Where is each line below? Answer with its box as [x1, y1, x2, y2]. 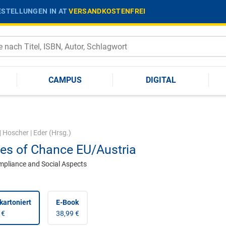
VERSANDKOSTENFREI [69, 7, 146, 15]
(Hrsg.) [47, 129, 71, 137]
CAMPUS [48, 75, 82, 85]
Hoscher [2, 129, 29, 137]
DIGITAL [146, 75, 176, 85]
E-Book [55, 198, 79, 206]
